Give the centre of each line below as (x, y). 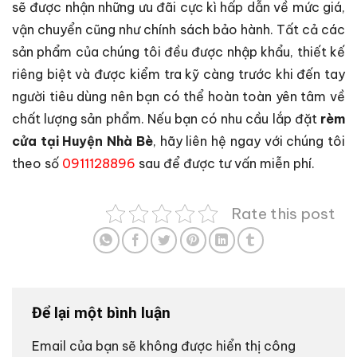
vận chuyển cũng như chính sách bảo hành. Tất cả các (178, 30)
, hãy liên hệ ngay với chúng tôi (249, 141)
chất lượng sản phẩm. (80, 119)
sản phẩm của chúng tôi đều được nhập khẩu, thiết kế (178, 52)
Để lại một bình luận (103, 313)
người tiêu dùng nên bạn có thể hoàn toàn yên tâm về (178, 97)
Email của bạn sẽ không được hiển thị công (164, 346)
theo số (37, 164)
